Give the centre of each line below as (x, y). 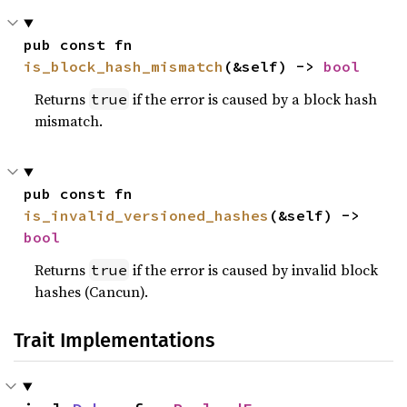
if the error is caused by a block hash (253, 99)
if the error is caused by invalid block (254, 270)
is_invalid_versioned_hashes (147, 216)
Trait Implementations (114, 341)
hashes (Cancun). (92, 292)
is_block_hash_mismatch (124, 67)
